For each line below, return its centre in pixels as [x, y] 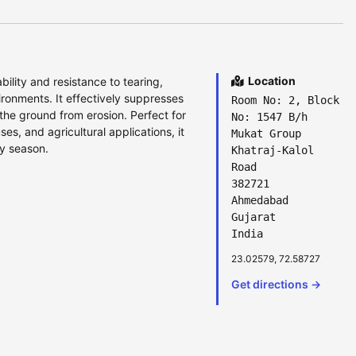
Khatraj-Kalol [273, 150]
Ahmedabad [260, 200]
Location [271, 81]
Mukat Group [266, 133]
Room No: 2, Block [285, 100]
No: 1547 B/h [269, 117]
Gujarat [253, 217]
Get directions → [276, 284]
